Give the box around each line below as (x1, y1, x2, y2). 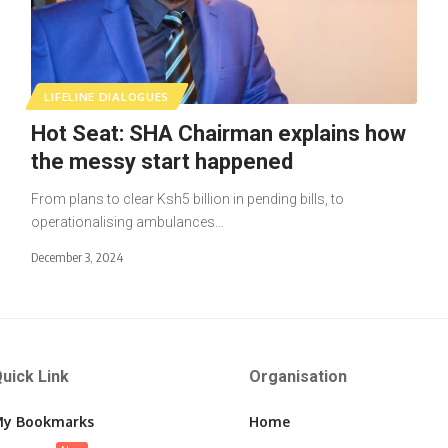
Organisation (249, 366, 347, 386)
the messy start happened (30, 148, 293, 174)
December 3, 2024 (30, 248, 123, 265)
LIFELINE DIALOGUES (44, 88, 170, 104)
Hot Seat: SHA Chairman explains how (30, 120, 406, 146)
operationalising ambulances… (30, 213, 224, 230)
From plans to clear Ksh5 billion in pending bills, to (30, 190, 344, 207)
